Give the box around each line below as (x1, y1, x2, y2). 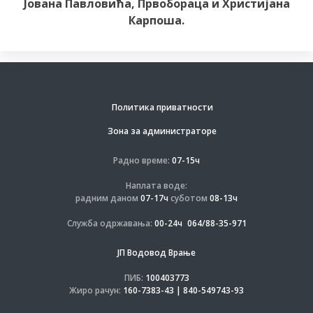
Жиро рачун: (69, 284, 121, 296)
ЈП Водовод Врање (117, 247, 196, 259)
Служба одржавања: (66, 217, 152, 229)
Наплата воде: (126, 180, 187, 191)
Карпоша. (129, 13, 184, 28)
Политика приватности (111, 101, 213, 113)
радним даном (75, 192, 138, 204)
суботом (170, 192, 208, 204)
